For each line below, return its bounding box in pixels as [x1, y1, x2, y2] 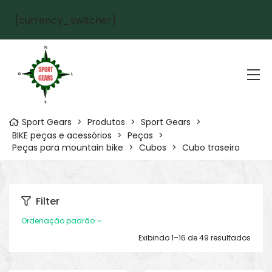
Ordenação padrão [21, 216, 95, 226]
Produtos [87, 116, 125, 128]
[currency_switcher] [15, 13, 116, 27]
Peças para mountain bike [12, 141, 123, 154]
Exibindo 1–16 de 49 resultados [138, 233, 251, 243]
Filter [36, 194, 59, 208]
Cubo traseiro [182, 141, 240, 154]
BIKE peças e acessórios [12, 129, 112, 142]
